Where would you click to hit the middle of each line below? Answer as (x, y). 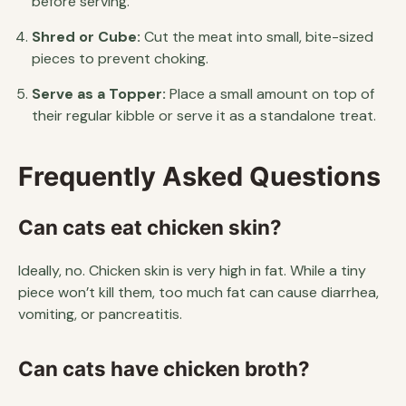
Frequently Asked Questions (199, 176)
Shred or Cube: (86, 36)
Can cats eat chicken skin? (150, 227)
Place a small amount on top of (270, 93)
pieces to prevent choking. (120, 58)
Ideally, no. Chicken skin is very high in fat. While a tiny (192, 270)
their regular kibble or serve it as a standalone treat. (204, 115)
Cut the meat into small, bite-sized (257, 36)
